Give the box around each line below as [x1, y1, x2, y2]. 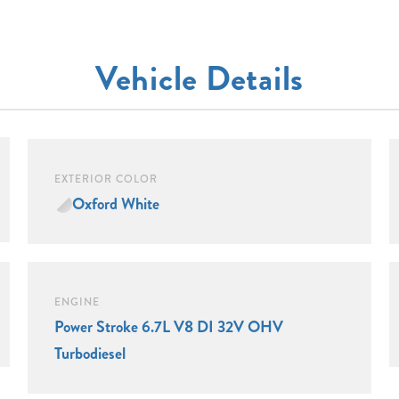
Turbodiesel [53, 341, 126, 365]
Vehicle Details [94, 54, 305, 104]
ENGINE [53, 294, 100, 310]
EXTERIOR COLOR [53, 171, 158, 187]
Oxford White [71, 191, 159, 216]
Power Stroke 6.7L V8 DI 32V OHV [53, 314, 283, 338]
